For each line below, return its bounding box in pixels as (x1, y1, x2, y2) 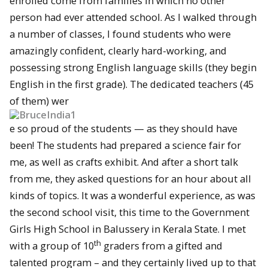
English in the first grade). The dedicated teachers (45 (10, 77, 254, 91)
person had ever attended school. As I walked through (10, 10, 257, 24)
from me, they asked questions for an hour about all (10, 172, 251, 185)
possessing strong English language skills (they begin (10, 60, 257, 74)
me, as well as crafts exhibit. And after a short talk (10, 155, 238, 169)
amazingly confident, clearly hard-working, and (10, 44, 227, 57)
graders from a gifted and (101, 239, 223, 252)
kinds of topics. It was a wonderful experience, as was (10, 188, 255, 202)
